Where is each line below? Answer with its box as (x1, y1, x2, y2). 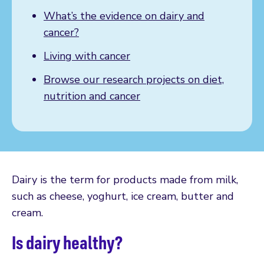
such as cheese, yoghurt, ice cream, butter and (12, 189, 234, 203)
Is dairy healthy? (12, 230, 123, 254)
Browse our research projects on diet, (44, 72, 224, 87)
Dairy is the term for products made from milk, (12, 172, 238, 187)
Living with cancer (44, 48, 130, 63)
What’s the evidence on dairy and (44, 8, 204, 23)
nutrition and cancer (44, 88, 140, 103)
